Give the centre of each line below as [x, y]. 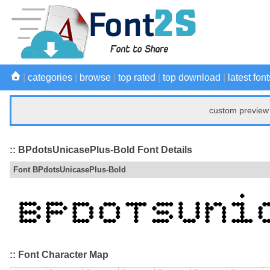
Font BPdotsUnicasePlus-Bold [70, 170]
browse [95, 77]
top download [192, 77]
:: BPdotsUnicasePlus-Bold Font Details [101, 149]
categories [50, 77]
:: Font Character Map [59, 255]
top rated [137, 77]
